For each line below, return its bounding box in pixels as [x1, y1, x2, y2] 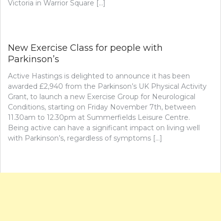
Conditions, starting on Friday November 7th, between [8, 103, 196, 112]
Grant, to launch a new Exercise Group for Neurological [8, 92, 195, 102]
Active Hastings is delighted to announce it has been [8, 72, 190, 81]
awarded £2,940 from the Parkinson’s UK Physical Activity [8, 82, 207, 91]
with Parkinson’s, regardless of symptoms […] [8, 134, 162, 143]
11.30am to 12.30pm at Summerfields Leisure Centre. [8, 113, 194, 122]
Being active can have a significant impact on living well [8, 123, 200, 133]
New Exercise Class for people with [8, 42, 163, 54]
